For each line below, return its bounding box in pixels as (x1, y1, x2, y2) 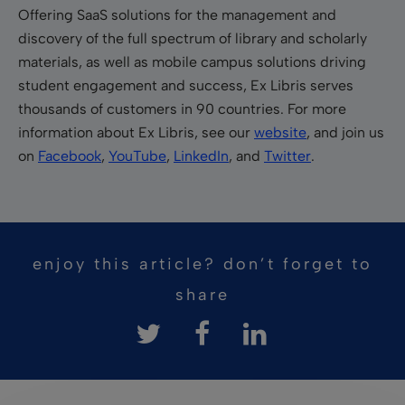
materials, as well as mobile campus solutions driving (18, 52, 366, 71)
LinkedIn (174, 146, 229, 165)
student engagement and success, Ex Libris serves (18, 76, 353, 94)
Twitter (264, 146, 311, 165)
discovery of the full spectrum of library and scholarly (18, 29, 367, 47)
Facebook (38, 146, 101, 165)
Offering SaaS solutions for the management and (18, 5, 336, 24)
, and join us (306, 123, 384, 141)
